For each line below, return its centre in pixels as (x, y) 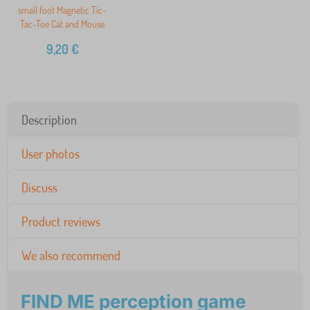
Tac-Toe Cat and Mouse (62, 24)
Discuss (39, 188)
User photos (51, 154)
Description (49, 120)
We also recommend (71, 256)
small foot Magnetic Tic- (62, 10)
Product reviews (61, 222)
